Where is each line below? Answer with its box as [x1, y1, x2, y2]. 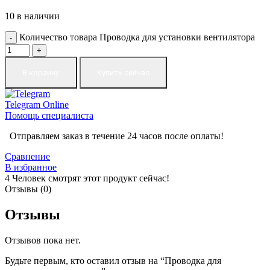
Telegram [5, 99, 43, 110]
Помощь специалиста [5, 110, 93, 121]
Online [43, 99, 69, 110]
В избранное [5, 162, 57, 172]
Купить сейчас [96, 67, 149, 77]
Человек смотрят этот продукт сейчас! [12, 172, 169, 183]
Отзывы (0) [5, 183, 51, 194]
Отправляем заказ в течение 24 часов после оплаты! [5, 130, 224, 141]
